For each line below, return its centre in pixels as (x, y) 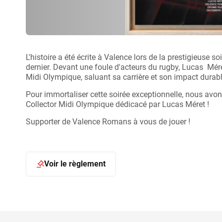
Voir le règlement (75, 164)
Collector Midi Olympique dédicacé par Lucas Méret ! (117, 104)
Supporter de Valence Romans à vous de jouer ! (108, 121)
